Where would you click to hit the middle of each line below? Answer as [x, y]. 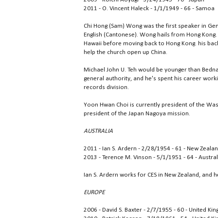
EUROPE [94, 193]
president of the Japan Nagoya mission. [137, 114]
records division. [106, 88]
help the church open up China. [126, 53]
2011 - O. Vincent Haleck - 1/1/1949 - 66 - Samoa [149, 9]
